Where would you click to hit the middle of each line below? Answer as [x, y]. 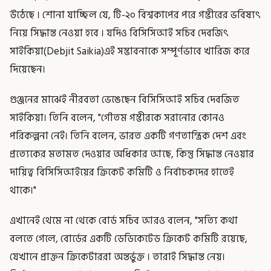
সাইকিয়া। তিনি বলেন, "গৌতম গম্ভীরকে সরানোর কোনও [117, 118]
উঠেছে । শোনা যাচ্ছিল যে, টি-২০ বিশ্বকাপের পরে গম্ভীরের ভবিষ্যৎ [135, 15]
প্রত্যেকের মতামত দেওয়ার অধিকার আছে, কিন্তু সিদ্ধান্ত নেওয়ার [132, 154]
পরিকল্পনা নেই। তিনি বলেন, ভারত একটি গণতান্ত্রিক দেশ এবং [128, 136]
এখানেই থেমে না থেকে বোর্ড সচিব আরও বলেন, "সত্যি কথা [124, 220]
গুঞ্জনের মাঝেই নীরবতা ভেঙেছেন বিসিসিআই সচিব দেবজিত [125, 100]
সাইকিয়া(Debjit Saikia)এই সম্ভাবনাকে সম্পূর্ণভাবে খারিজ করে [130, 51]
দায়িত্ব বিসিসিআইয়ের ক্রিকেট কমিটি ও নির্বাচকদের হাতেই [122, 172]
